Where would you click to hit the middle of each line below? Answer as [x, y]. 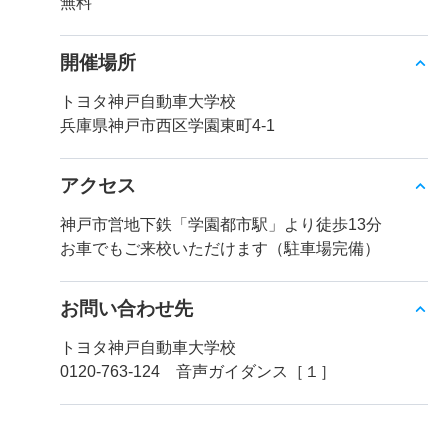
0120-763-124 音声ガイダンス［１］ [198, 372]
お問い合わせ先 [126, 309]
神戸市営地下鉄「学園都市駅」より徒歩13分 [221, 225]
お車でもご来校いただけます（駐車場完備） [220, 249]
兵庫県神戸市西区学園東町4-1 [167, 126]
